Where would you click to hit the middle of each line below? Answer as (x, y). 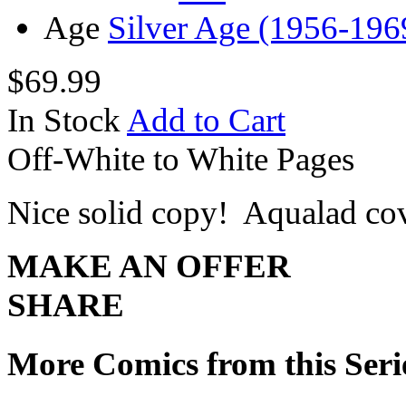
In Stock (64, 121)
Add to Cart (206, 121)
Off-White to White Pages (181, 159)
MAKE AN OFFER (149, 266)
